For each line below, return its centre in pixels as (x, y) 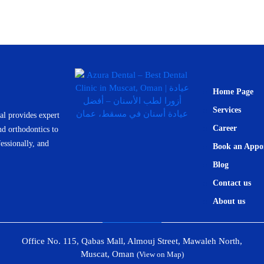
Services (227, 110)
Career (225, 128)
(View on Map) (160, 254)
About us (229, 201)
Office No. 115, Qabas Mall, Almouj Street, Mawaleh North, (132, 241)
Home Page (233, 92)
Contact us (232, 183)
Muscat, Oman (108, 254)
